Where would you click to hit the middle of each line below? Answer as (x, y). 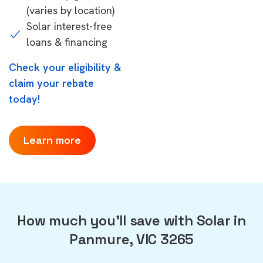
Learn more (52, 140)
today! (24, 99)
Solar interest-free (69, 26)
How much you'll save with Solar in (131, 220)
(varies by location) (70, 10)
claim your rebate (51, 83)
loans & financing (67, 42)
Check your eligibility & (65, 67)
